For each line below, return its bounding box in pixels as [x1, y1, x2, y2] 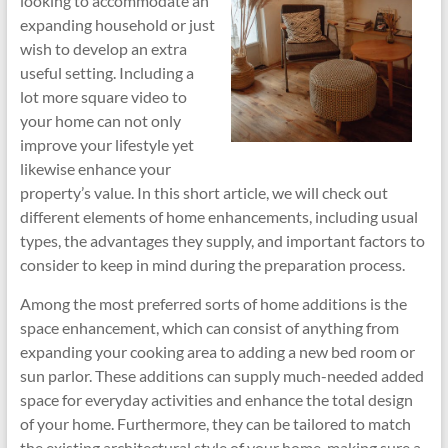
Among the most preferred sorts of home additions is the [19, 294, 407, 313]
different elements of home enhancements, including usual [19, 207, 418, 226]
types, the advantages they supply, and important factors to [19, 231, 425, 250]
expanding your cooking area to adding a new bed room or [19, 342, 415, 361]
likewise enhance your [19, 159, 171, 178]
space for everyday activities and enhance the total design [19, 390, 413, 409]
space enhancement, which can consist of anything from [19, 318, 399, 337]
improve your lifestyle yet [19, 135, 194, 154]
